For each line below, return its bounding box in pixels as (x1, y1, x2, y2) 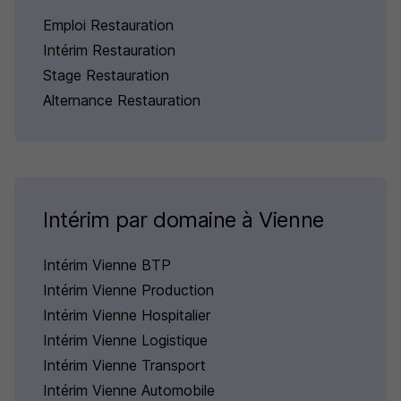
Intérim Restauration (43, 41, 175, 59)
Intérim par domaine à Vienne (43, 207, 324, 233)
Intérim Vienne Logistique (43, 331, 208, 349)
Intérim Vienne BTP (43, 256, 171, 274)
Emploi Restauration (43, 16, 174, 34)
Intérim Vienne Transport (43, 356, 206, 374)
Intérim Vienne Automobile (43, 381, 215, 399)
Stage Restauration (43, 66, 169, 84)
